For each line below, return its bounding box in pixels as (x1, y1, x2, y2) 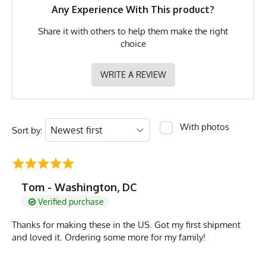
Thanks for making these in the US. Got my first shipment (12, 219, 240, 231)
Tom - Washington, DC (21, 180, 137, 194)
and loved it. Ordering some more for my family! (12, 232, 205, 243)
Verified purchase (37, 197, 104, 207)
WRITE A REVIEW (100, 69, 166, 80)
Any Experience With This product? (52, 4, 214, 16)
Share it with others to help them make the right (38, 26, 228, 37)
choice (120, 38, 146, 50)
